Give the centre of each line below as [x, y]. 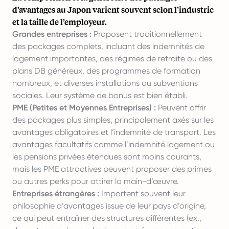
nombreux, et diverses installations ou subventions [105, 83]
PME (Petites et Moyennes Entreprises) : [84, 108]
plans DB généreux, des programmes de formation [106, 71]
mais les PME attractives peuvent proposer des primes [112, 169]
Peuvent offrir [181, 108]
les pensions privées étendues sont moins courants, [107, 157]
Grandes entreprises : [52, 34]
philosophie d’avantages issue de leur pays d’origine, [109, 206]
